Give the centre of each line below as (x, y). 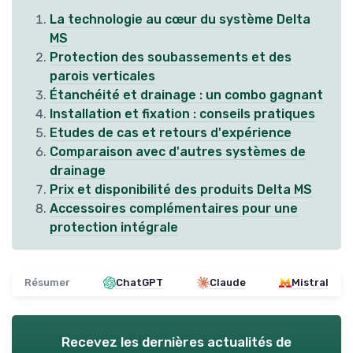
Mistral (310, 282)
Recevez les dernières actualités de (176, 342)
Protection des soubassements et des (171, 57)
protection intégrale (114, 227)
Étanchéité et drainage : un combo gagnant (186, 95)
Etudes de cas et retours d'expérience (171, 133)
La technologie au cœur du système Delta (180, 19)
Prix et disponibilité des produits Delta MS (181, 190)
